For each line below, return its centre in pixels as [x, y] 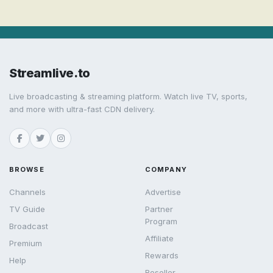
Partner [159, 209]
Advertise [163, 192]
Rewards [162, 255]
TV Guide [27, 209]
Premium [26, 243]
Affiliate [159, 238]
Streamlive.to [50, 73]
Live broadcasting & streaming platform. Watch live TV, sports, [128, 96]
